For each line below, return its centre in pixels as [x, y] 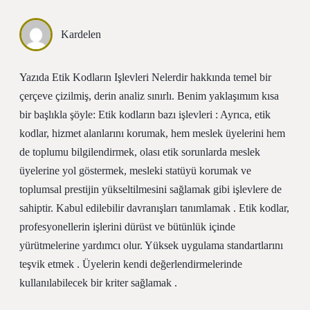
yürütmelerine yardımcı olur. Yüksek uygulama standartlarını [151, 245]
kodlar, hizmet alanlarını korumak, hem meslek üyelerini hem [152, 133]
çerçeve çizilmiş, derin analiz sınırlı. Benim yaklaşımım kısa [149, 96]
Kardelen [81, 34]
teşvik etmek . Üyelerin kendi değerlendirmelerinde [131, 264]
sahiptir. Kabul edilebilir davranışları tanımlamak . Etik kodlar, [154, 208]
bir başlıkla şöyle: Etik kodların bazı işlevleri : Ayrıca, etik [145, 115]
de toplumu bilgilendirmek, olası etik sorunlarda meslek [140, 152]
